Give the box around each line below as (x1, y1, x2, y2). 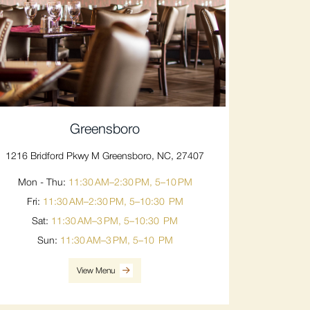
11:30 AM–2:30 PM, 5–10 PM (68, 179, 192, 188)
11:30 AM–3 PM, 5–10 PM (60, 237, 173, 246)
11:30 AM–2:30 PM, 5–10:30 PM (42, 198, 183, 208)
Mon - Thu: (17, 179, 69, 188)
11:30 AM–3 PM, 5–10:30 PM (51, 217, 178, 227)
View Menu (77, 267, 117, 275)
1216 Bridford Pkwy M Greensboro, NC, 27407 (6, 152, 204, 162)
